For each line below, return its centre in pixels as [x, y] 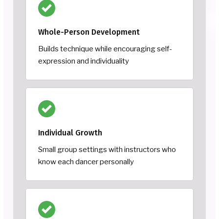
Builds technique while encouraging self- [105, 49]
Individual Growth [70, 132]
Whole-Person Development [89, 32]
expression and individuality [84, 61]
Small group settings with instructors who [107, 149]
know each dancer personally [86, 162]
